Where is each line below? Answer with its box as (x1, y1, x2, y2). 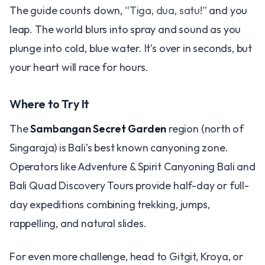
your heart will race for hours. (9, 60, 148, 74)
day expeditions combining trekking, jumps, (9, 198, 210, 211)
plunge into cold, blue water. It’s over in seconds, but (9, 41, 253, 55)
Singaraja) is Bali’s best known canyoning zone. (9, 141, 228, 154)
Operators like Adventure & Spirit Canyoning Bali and (9, 160, 256, 173)
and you (206, 4, 248, 17)
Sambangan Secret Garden (30, 122, 167, 135)
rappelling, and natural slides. (9, 216, 147, 230)
